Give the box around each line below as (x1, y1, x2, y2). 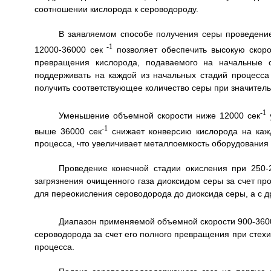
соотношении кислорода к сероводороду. (34, 4, 198, 15)
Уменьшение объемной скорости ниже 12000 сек (58, 110, 261, 120)
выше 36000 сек (34, 126, 102, 136)
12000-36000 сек (34, 44, 107, 54)
